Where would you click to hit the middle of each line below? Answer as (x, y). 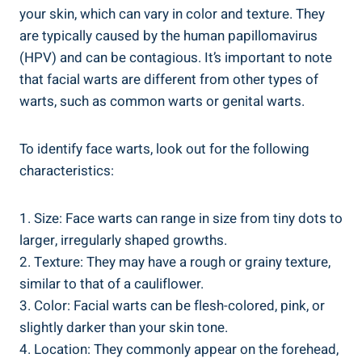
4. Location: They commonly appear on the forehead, (179, 350)
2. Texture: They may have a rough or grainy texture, (175, 263)
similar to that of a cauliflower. (112, 284)
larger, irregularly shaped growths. (123, 241)
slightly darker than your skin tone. (124, 328)
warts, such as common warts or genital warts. (162, 102)
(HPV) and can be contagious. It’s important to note (176, 58)
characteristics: (67, 171)
